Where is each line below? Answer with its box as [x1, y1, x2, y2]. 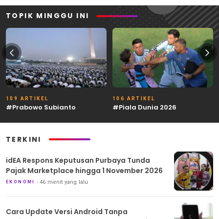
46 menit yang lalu [40, 179, 88, 186]
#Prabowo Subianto [6, 102, 76, 112]
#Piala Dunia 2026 [112, 102, 176, 112]
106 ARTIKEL [112, 95, 155, 101]
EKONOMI [6, 179, 35, 185]
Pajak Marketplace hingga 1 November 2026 [6, 166, 163, 176]
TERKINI [6, 134, 42, 144]
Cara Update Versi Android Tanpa [6, 207, 128, 217]
